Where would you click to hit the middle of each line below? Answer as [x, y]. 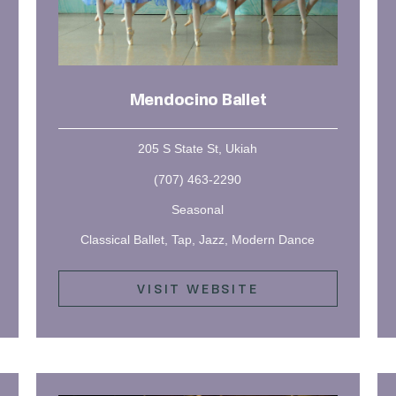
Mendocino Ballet [198, 101]
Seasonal [198, 209]
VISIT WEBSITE [198, 288]
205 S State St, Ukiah [198, 149]
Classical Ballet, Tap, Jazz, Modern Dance [198, 239]
